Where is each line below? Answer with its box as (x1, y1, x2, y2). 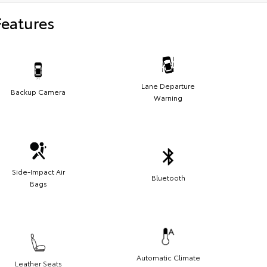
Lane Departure (141, 80, 195, 91)
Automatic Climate (136, 252, 200, 262)
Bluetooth (151, 172, 185, 182)
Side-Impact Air (11, 166, 65, 176)
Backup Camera (11, 86, 66, 97)
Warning (154, 92, 182, 103)
